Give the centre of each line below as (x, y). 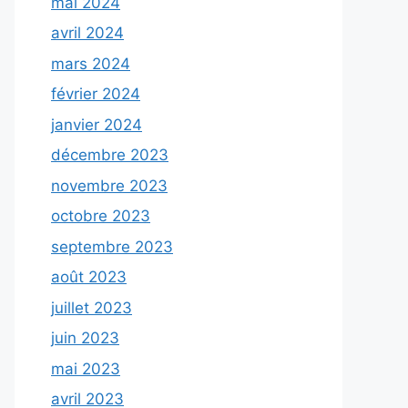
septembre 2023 (112, 246)
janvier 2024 (97, 124)
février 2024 (96, 94)
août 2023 (89, 277)
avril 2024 (87, 33)
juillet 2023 (92, 307)
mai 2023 (86, 368)
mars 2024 (91, 63)
